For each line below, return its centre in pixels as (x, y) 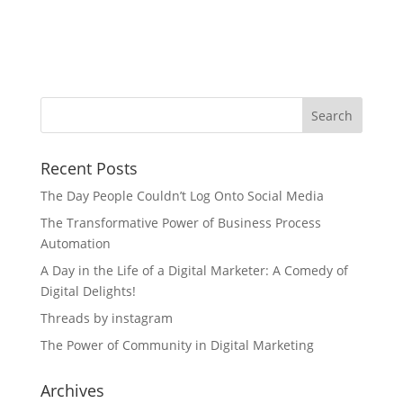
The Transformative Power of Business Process (180, 222)
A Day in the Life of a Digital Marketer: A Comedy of (194, 270)
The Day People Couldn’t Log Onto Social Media (182, 195)
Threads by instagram (106, 318)
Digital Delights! (88, 291)
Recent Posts (89, 168)
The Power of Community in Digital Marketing (177, 345)
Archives (72, 390)
